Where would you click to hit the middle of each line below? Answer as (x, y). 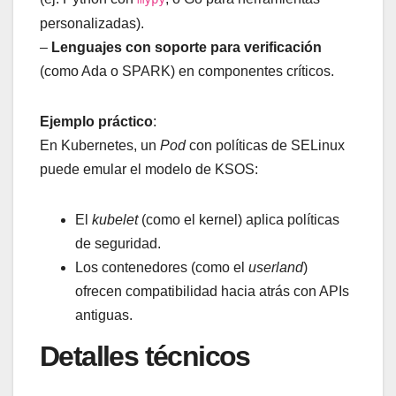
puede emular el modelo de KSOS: (149, 169)
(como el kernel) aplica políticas (239, 219)
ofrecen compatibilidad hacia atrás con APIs (212, 291)
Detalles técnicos (145, 356)
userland (276, 267)
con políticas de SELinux (265, 145)
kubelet (115, 219)
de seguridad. (118, 243)
